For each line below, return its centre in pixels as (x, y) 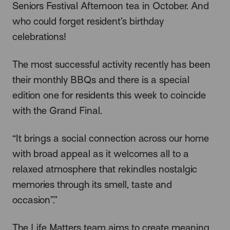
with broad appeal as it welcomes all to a (101, 154)
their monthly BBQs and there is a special (101, 80)
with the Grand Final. (57, 110)
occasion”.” (35, 200)
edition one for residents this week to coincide (109, 95)
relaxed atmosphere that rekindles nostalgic (105, 169)
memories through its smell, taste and (92, 184)
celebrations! (39, 36)
